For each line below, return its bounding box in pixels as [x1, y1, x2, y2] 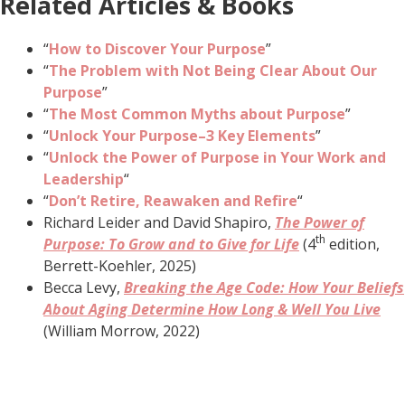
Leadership [43, 168, 124, 189]
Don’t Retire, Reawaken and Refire [49, 190, 297, 211]
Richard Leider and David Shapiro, [43, 212, 275, 232]
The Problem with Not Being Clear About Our [49, 60, 377, 80]
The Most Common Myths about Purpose [49, 103, 345, 124]
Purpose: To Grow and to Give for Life [43, 233, 299, 254]
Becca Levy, [43, 277, 124, 297]
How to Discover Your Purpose [49, 38, 266, 59]
